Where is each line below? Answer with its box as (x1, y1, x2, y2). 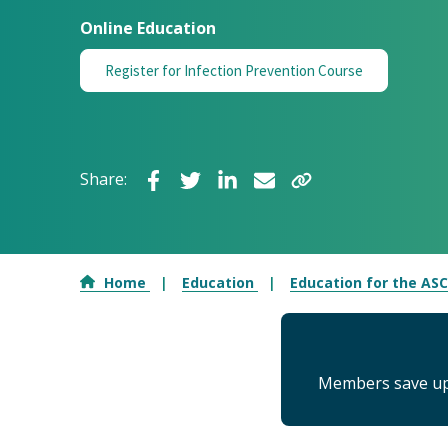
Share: (80, 168, 127, 190)
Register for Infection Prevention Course (105, 61, 363, 80)
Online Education (80, 17, 216, 39)
